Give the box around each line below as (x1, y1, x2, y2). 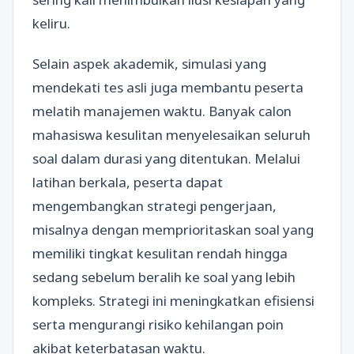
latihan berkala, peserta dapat (32, 173, 223, 191)
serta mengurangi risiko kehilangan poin (32, 315, 284, 333)
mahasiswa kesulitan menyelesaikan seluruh (32, 126, 311, 144)
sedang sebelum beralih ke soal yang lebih (32, 268, 296, 286)
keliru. (32, 13, 70, 32)
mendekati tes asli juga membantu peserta (32, 78, 303, 96)
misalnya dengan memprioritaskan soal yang (32, 220, 314, 239)
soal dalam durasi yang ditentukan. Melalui (32, 149, 300, 168)
